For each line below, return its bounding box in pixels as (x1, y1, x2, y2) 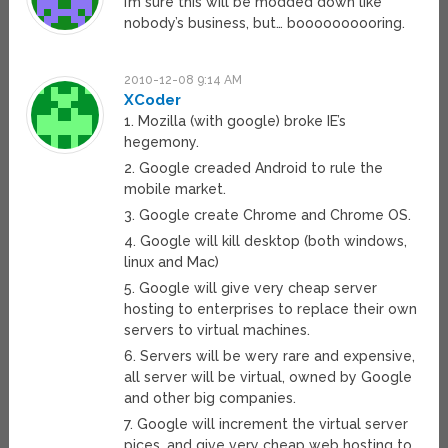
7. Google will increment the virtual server (124, 416, 409, 433)
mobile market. (124, 181, 227, 198)
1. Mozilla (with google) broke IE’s (124, 113, 347, 130)
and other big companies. (124, 390, 297, 407)
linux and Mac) (124, 254, 220, 271)
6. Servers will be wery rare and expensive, (124, 348, 416, 365)
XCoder (124, 91, 182, 110)
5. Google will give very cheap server (124, 280, 378, 297)
